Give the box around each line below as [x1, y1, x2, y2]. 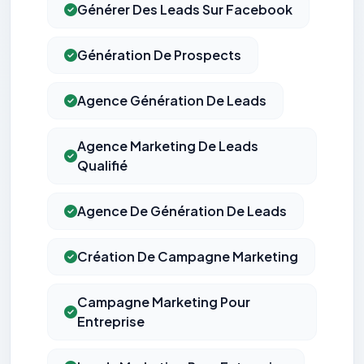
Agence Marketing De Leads [77, 137, 258, 155]
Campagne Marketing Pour [77, 293, 250, 311]
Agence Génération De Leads [77, 92, 266, 110]
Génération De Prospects [77, 46, 241, 64]
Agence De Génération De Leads [77, 202, 287, 220]
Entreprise [77, 313, 145, 331]
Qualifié [77, 157, 128, 175]
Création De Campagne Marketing [77, 248, 298, 266]
